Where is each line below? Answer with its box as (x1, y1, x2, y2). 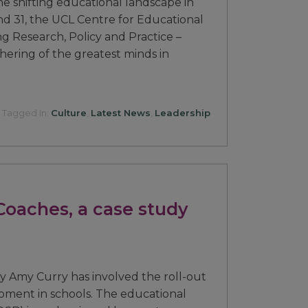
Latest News (90, 107, 151, 118)
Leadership (154, 107, 210, 118)
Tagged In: (1, 107, 51, 118)
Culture (50, 107, 87, 118)
